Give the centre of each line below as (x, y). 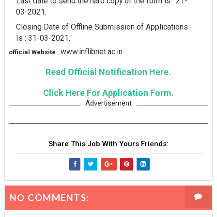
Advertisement (108, 103)
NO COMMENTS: (49, 198)
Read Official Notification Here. (108, 72)
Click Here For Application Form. (108, 93)
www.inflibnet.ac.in (91, 52)
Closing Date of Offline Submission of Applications (102, 27)
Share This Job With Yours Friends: (108, 144)
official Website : (34, 52)
